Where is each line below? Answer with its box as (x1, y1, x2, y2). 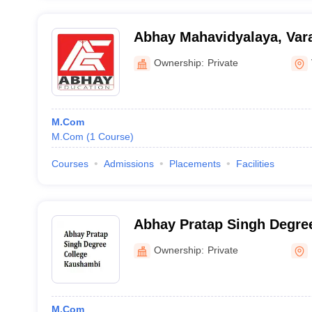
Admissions (103, 158, 154, 169)
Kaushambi (133, 235, 208, 250)
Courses (51, 158, 88, 169)
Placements (169, 158, 221, 169)
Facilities (235, 158, 274, 169)
